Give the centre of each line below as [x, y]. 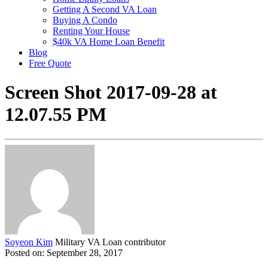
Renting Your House [91, 31]
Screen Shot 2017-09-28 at [111, 92]
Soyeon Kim [29, 242]
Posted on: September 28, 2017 [64, 252]
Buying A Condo [85, 20]
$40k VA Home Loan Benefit [109, 42]
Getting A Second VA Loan [105, 9]
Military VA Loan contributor [110, 242]
